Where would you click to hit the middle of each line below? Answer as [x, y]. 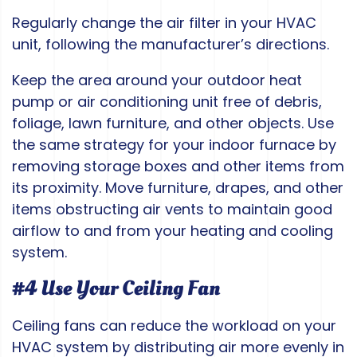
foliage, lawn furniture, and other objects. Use [173, 124]
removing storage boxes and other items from [178, 167]
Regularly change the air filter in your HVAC [164, 23]
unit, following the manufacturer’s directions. [171, 45]
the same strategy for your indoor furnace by [174, 145]
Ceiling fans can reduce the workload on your [174, 326]
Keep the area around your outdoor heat [157, 80]
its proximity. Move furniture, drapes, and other [178, 188]
